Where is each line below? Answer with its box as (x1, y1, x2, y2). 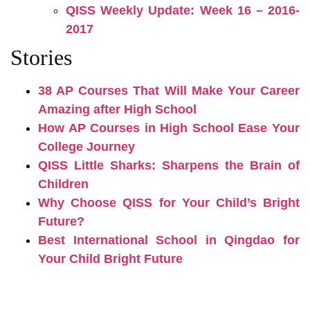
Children (38, 177, 89, 191)
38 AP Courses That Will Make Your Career (38, 84, 300, 98)
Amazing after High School (38, 102, 197, 116)
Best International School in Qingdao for (38, 233, 300, 247)
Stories (10, 45, 72, 70)
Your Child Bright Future (38, 252, 183, 266)
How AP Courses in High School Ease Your (38, 121, 300, 135)
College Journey (38, 140, 135, 154)
